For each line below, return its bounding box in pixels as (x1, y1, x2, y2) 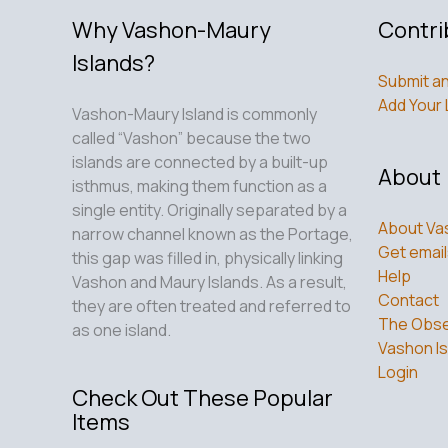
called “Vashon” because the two (72, 126, 311, 149)
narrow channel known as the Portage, (72, 222, 353, 245)
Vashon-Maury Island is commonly (72, 102, 317, 125)
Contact (378, 289, 439, 312)
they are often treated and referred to (72, 294, 351, 317)
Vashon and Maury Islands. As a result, (72, 270, 347, 293)
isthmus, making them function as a (72, 174, 327, 197)
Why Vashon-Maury (72, 14, 271, 45)
